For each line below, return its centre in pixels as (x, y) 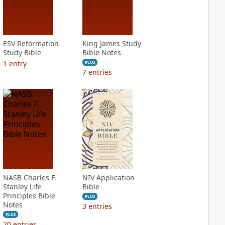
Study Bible (22, 52)
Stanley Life (22, 187)
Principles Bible (29, 196)
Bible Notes (101, 52)
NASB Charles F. (29, 178)
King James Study (111, 43)
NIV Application (108, 178)
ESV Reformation (31, 43)
